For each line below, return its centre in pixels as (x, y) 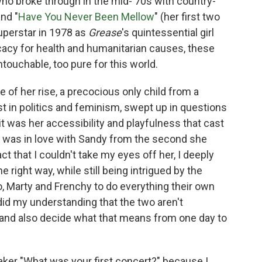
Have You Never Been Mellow (86, 17)
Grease (105, 33)
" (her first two (187, 17)
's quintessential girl (168, 33)
